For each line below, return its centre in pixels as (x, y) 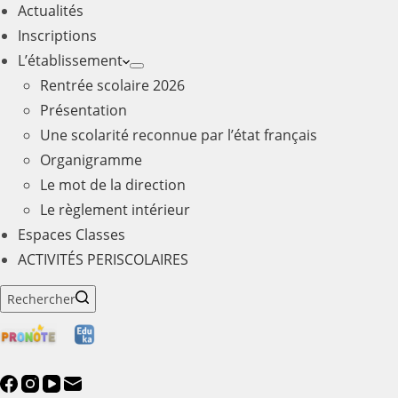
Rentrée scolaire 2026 (112, 85)
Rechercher (41, 298)
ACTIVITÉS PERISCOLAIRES (103, 259)
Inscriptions (57, 35)
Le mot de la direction (113, 184)
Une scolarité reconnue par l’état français (179, 135)
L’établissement (70, 60)
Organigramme (91, 159)
